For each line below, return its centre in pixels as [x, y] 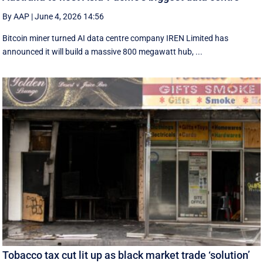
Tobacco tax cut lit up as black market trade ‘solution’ [127, 255]
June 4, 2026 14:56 [70, 17]
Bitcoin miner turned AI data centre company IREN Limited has [116, 38]
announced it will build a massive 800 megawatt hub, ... [103, 52]
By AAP [16, 17]
